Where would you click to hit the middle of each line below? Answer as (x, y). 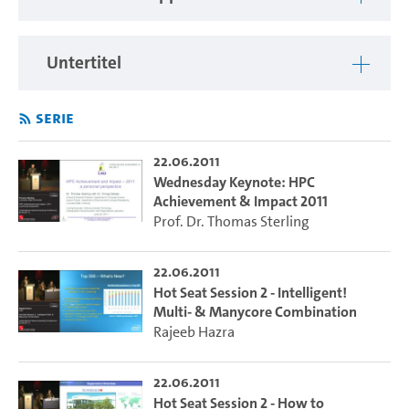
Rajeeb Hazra (194, 331)
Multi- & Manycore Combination (255, 311)
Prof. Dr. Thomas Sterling (231, 221)
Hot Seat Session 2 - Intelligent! (250, 292)
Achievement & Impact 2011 (240, 201)
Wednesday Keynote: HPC (234, 182)
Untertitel (84, 62)
